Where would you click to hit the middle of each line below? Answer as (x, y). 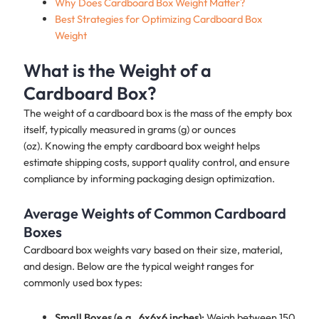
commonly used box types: (83, 283)
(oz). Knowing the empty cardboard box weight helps (141, 145)
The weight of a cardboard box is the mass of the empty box (157, 113)
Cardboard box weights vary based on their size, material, (153, 250)
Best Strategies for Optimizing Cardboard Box (158, 19)
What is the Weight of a (117, 70)
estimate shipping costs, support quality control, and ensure (156, 162)
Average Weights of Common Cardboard (155, 214)
